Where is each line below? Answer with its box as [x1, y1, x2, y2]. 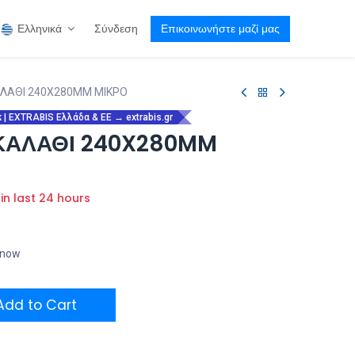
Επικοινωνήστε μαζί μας [160, 20, 280, 36]
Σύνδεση [94, 20, 138, 36]
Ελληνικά [17, 20, 62, 36]
